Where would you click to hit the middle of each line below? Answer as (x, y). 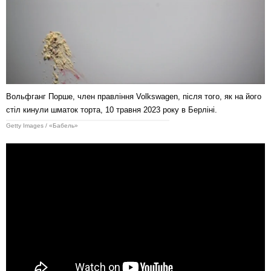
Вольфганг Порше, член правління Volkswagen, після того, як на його (134, 96)
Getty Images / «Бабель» (42, 125)
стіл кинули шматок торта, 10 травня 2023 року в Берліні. (112, 109)
